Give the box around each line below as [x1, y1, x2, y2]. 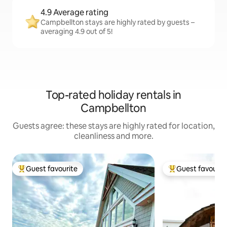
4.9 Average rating [41, 7, 108, 18]
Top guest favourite [18, 168, 83, 178]
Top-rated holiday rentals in [46, 88, 181, 103]
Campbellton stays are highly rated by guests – [41, 18, 195, 27]
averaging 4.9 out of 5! [41, 27, 112, 36]
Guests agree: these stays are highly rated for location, [12, 121, 215, 132]
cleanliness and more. [73, 131, 154, 142]
